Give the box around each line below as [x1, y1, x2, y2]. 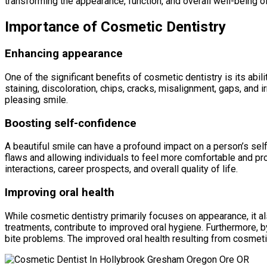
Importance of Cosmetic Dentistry [5, 18, 226, 36]
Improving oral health [5, 186, 114, 200]
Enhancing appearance [5, 47, 123, 61]
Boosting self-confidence [5, 116, 136, 130]
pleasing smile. [5, 94, 68, 105]
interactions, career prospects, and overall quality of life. [5, 163, 238, 175]
